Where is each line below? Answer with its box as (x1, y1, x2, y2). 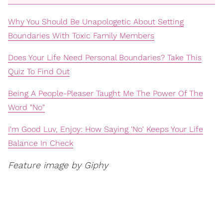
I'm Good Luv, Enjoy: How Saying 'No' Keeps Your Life (8, 124, 203, 134)
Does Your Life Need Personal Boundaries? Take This (8, 53, 202, 63)
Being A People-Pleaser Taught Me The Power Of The (8, 89, 203, 99)
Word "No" (8, 103, 45, 112)
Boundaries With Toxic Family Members (8, 31, 154, 41)
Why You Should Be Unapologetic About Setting (8, 17, 184, 27)
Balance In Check (8, 138, 73, 148)
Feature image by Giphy (8, 160, 108, 171)
